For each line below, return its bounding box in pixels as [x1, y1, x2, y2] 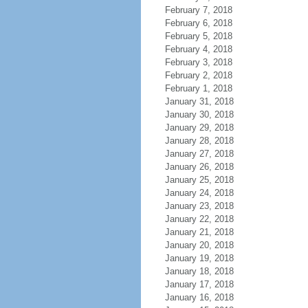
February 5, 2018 [164, 31, 232, 41]
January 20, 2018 [164, 240, 234, 250]
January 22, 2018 [164, 214, 234, 224]
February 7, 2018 [164, 5, 232, 15]
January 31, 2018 [164, 96, 234, 107]
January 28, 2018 [164, 135, 234, 146]
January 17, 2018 [164, 279, 234, 289]
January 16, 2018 [164, 292, 234, 302]
